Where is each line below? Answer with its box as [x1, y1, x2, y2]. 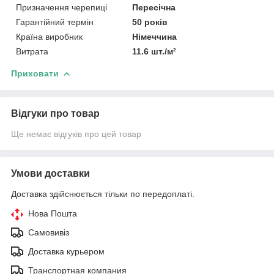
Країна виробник [16, 31, 83, 42]
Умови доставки [11, 168, 90, 179]
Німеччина [132, 31, 177, 42]
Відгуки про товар [11, 108, 100, 119]
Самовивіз [28, 227, 69, 237]
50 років [132, 17, 168, 27]
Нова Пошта [28, 208, 77, 218]
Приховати [11, 68, 59, 78]
